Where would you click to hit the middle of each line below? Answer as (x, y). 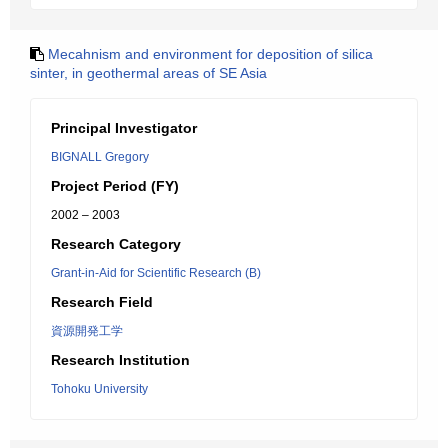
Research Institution (120, 360)
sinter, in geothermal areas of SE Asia (148, 73)
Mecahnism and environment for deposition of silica (210, 54)
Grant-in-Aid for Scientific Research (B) (156, 273)
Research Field (102, 302)
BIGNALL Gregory (100, 157)
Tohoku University (99, 389)
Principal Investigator (124, 128)
